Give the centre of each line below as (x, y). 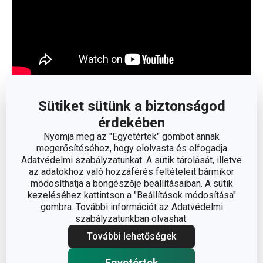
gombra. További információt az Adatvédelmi (131, 207)
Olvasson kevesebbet (139, 99)
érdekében (131, 123)
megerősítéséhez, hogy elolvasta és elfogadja (131, 148)
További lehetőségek (131, 236)
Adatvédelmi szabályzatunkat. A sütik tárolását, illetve (131, 160)
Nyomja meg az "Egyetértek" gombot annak (131, 136)
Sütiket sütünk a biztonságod (131, 106)
